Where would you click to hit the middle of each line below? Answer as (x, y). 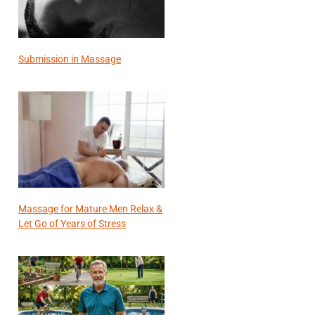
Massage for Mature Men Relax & (90, 208)
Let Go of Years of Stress (72, 223)
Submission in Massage (70, 59)
